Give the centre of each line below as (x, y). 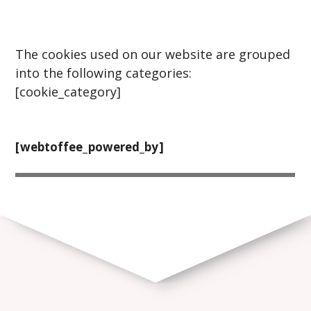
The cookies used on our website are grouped (153, 54)
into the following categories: (104, 73)
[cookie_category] (70, 92)
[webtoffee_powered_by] (90, 146)
